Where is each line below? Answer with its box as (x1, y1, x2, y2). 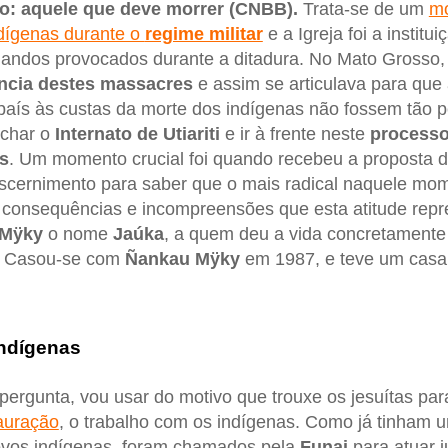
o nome (42, 223, 113, 244)
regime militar (144, 23, 263, 44)
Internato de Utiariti (54, 123, 220, 144)
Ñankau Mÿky (124, 248, 240, 269)
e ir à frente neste (219, 123, 370, 144)
